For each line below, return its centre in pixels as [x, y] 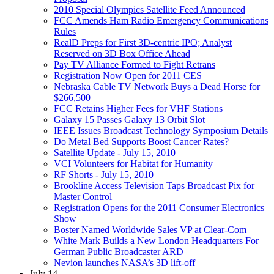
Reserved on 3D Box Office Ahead [122, 53]
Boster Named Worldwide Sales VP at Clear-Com [150, 229]
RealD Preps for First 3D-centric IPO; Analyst [143, 42]
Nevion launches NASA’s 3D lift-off [124, 262]
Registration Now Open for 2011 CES [128, 75]
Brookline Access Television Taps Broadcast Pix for [154, 185]
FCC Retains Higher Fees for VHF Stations [138, 108]
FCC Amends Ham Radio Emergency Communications [161, 20]
